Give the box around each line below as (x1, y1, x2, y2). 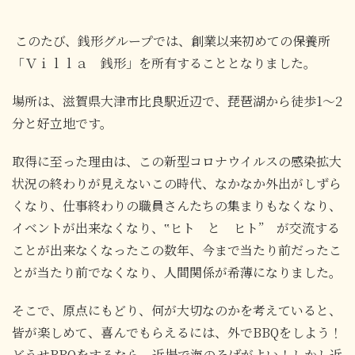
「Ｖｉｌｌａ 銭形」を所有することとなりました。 (12, 53, 316, 72)
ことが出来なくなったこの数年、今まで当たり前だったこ (12, 240, 342, 259)
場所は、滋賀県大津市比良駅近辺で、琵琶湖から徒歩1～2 (12, 91, 342, 110)
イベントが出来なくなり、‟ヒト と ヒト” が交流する (12, 218, 340, 237)
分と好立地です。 (12, 113, 113, 132)
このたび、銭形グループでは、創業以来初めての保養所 (12, 31, 330, 50)
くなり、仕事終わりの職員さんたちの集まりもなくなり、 (12, 196, 342, 215)
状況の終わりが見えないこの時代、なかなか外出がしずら (12, 174, 342, 193)
